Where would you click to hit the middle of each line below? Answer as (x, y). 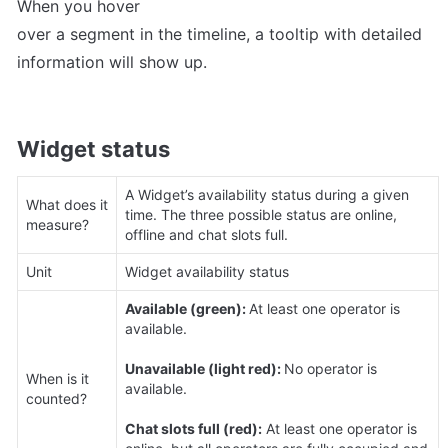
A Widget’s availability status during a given (267, 194)
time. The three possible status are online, (261, 214)
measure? (57, 224)
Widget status (93, 148)
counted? (56, 398)
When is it (57, 378)
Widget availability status (207, 271)
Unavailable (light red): (204, 368)
